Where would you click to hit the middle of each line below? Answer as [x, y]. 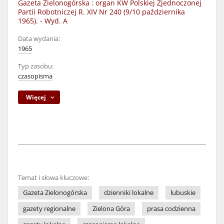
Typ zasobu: [36, 66]
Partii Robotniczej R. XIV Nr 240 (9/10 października [101, 12]
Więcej [36, 97]
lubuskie [183, 193]
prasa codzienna [171, 209]
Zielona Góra [111, 209]
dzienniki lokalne [129, 193]
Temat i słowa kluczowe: [53, 178]
